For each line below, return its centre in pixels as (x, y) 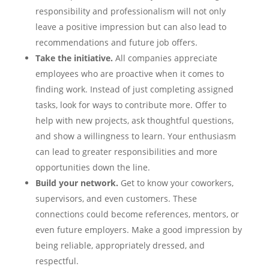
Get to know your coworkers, (176, 183)
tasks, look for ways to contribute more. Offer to (131, 105)
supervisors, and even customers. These (116, 199)
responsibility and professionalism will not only (130, 11)
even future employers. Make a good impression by (138, 230)
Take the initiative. (74, 58)
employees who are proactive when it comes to (129, 74)
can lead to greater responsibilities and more (126, 152)
